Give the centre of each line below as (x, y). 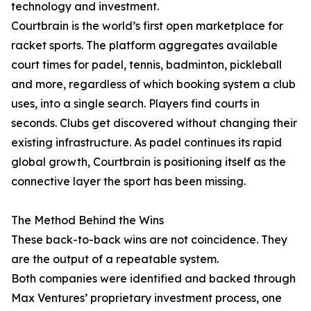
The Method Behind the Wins (87, 220)
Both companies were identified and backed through (153, 279)
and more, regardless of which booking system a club (153, 84)
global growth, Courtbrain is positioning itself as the (149, 162)
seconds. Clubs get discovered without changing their (154, 123)
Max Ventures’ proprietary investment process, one (146, 298)
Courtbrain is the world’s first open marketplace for (147, 26)
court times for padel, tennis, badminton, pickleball (146, 65)
